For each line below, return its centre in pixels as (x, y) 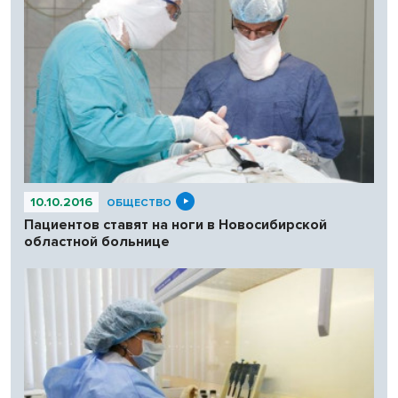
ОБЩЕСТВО (139, 203)
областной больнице (97, 241)
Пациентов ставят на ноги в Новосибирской (175, 224)
